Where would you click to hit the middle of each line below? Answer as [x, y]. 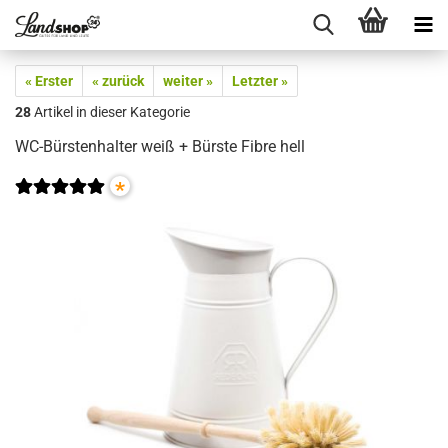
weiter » [188, 81]
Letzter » [260, 81]
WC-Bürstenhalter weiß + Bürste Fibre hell [160, 146]
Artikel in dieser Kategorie [110, 112]
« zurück [118, 81]
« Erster [49, 81]
